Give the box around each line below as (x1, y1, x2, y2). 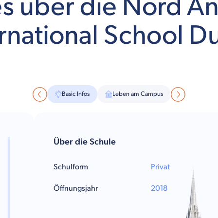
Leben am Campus (112, 90, 163, 98)
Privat (151, 163, 170, 172)
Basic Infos (62, 90, 90, 98)
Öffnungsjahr (54, 184, 98, 194)
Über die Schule (54, 137, 116, 147)
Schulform (54, 163, 88, 172)
